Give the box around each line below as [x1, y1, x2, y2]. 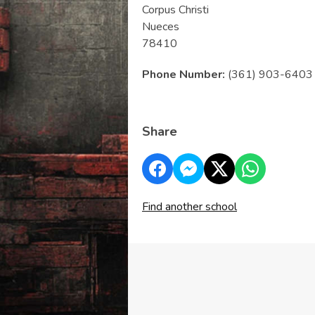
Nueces [142, 19, 179, 35]
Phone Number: [142, 67, 225, 83]
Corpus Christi [142, 2, 209, 18]
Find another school [142, 199, 237, 215]
